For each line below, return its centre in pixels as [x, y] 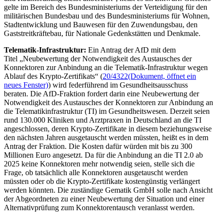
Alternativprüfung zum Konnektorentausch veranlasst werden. [99, 207]
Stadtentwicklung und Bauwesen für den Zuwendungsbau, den [101, 24]
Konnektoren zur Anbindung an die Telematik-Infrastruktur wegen [106, 67]
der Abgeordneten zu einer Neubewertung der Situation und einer [104, 199]
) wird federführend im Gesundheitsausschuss [118, 85]
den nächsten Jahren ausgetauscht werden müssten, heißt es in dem [106, 137]
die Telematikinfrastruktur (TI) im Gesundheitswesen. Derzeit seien [107, 111]
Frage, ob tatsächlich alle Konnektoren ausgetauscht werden [96, 172]
